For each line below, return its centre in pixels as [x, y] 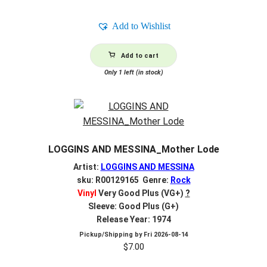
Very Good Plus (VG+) [140, 193]
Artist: [87, 167]
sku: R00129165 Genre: [123, 180]
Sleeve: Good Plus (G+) [133, 207]
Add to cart [140, 55]
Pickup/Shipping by [111, 234]
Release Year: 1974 [133, 220]
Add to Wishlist [141, 26]
